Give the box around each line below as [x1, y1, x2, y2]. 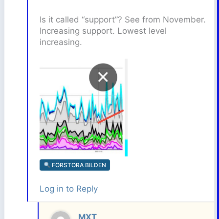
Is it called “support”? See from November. [39, 15, 206, 25]
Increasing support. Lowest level [39, 26, 167, 36]
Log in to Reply [39, 183, 98, 194]
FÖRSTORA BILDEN [50, 161, 106, 169]
